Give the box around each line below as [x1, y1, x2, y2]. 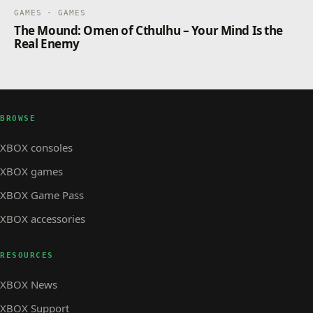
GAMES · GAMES [14, 8, 86, 17]
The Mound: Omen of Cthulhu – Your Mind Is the [14, 22, 284, 38]
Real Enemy [14, 35, 80, 52]
